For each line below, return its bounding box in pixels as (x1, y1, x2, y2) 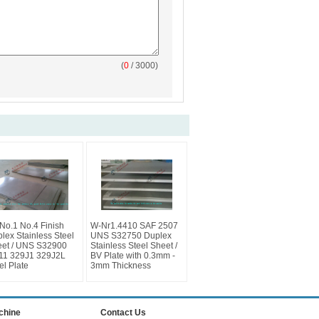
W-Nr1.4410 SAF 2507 (90, 221, 178, 231)
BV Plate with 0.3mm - (90, 251, 175, 261)
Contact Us (100, 308, 146, 318)
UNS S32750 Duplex (90, 231, 172, 241)
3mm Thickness (90, 261, 151, 271)
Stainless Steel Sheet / (90, 241, 177, 251)
